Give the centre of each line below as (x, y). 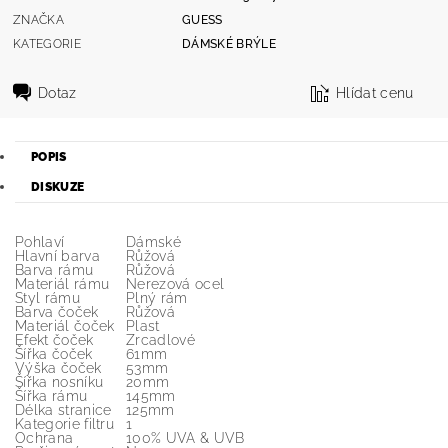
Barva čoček (57, 312)
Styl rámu (47, 298)
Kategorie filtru (65, 424)
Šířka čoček (54, 354)
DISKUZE (58, 187)
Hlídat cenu (375, 92)
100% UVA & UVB (185, 438)
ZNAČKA (39, 19)
